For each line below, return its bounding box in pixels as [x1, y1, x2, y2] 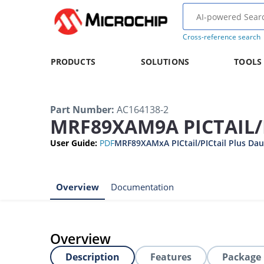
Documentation [111, 181, 174, 193]
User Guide [50, 137, 95, 148]
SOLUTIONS [140, 56, 189, 67]
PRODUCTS [50, 56, 95, 67]
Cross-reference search [182, 32, 260, 42]
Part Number [50, 103, 111, 116]
